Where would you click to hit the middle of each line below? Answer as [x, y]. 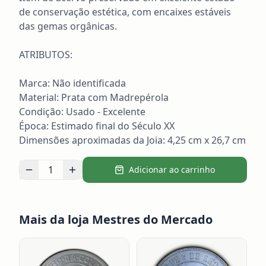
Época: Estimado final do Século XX [97, 126]
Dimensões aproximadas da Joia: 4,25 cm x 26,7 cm [132, 140]
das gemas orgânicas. [68, 26]
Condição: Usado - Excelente [82, 112]
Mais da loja [56, 219]
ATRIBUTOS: [46, 55]
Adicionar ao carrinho [172, 170]
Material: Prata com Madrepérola [94, 97]
